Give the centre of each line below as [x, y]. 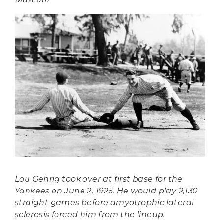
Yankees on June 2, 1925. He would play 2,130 [107, 192]
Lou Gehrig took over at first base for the [99, 180]
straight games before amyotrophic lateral [104, 204]
